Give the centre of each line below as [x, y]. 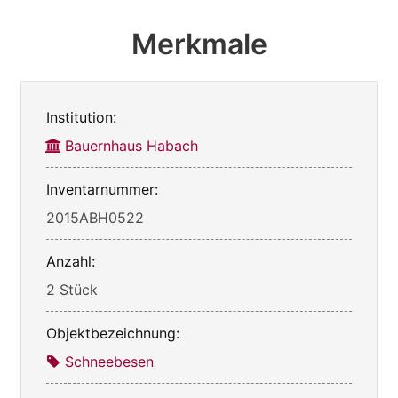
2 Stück [72, 290]
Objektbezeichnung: [113, 334]
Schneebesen [109, 362]
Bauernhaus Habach [131, 146]
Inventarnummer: [102, 190]
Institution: [81, 118]
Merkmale [199, 44]
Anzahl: [71, 262]
